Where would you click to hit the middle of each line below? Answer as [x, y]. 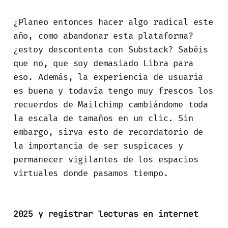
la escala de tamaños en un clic [91, 119]
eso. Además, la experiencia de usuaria [108, 77]
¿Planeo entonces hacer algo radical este [113, 22]
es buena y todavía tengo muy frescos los [113, 91]
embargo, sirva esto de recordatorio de [108, 132]
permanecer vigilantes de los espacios [106, 160]
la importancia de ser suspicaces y [98, 146]
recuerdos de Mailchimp [68, 105]
